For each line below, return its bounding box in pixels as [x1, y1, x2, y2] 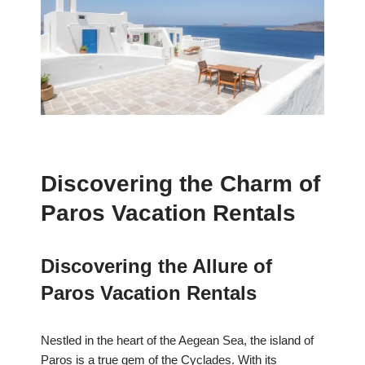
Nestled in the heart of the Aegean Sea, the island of [41, 333, 314, 348]
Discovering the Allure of [41, 255, 272, 278]
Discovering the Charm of [41, 171, 320, 197]
